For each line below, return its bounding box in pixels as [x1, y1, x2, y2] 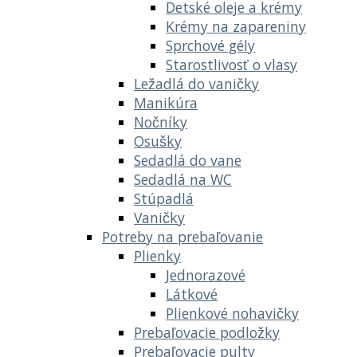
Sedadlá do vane [134, 150, 241, 170]
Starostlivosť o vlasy [166, 54, 297, 74]
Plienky [134, 245, 181, 265]
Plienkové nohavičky [166, 303, 299, 323]
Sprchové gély [166, 35, 255, 55]
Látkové [166, 284, 218, 304]
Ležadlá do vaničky [134, 73, 259, 93]
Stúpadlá [134, 188, 194, 208]
